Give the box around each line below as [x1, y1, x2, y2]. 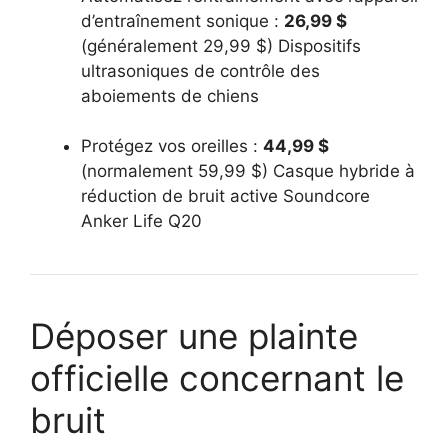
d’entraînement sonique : [81, 10, 284, 31]
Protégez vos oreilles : [81, 136, 263, 157]
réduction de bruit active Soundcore [81, 186, 370, 207]
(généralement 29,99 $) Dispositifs [81, 35, 361, 56]
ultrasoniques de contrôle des [81, 60, 320, 81]
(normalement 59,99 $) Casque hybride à [81, 161, 415, 182]
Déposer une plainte [30, 315, 358, 358]
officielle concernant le [30, 357, 404, 400]
